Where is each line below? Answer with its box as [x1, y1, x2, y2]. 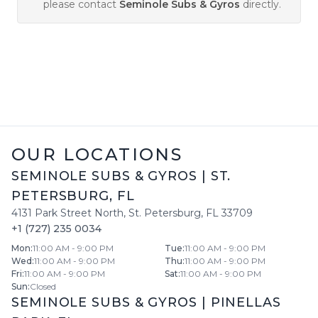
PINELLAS [210, 295, 281, 310]
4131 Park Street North [11, 207, 124, 219]
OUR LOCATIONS [11, 144, 183, 165]
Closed [30, 281, 56, 292]
